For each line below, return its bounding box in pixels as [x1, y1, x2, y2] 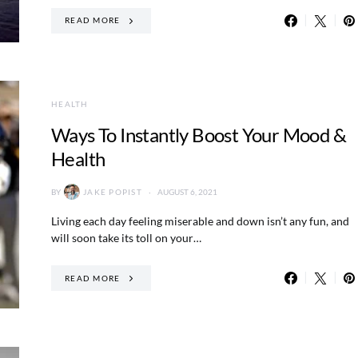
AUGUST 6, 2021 [157, 186, 217, 197]
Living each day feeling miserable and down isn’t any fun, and [51, 214, 349, 228]
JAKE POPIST [83, 186, 142, 197]
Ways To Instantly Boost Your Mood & [51, 123, 346, 146]
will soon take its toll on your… [51, 231, 201, 245]
